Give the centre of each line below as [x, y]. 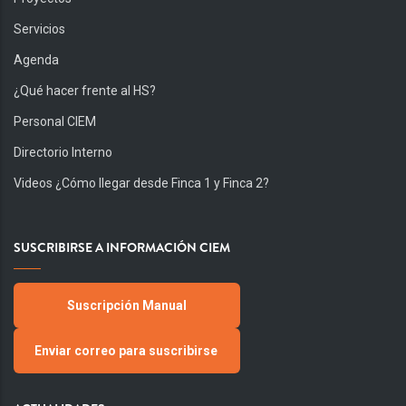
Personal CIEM [55, 122]
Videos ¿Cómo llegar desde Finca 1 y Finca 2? [141, 184]
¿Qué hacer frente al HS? [85, 91]
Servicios [39, 29]
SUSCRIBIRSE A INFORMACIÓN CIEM [122, 248]
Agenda [36, 60]
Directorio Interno [63, 153]
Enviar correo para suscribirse [127, 351]
